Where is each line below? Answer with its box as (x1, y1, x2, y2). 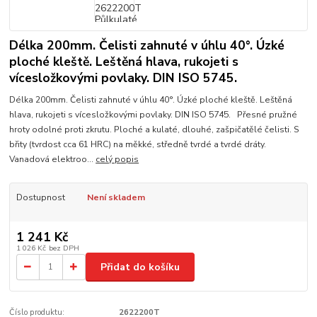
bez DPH (48, 243, 79, 254)
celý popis (96, 153, 139, 165)
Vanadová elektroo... (9, 153, 96, 165)
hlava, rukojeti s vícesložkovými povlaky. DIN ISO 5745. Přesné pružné (9, 108, 298, 120)
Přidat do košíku (100, 260, 180, 274)
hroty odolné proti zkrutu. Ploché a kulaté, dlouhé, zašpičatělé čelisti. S (9, 123, 300, 135)
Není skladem (86, 191, 145, 203)
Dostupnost (16, 191, 65, 203)
